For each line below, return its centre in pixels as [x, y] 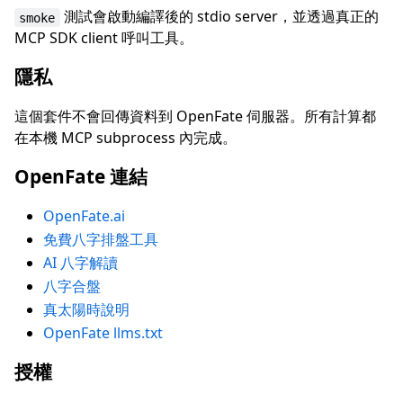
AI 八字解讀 [81, 263]
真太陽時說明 [86, 310]
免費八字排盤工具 [101, 240]
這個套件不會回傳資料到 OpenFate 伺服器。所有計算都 [195, 116]
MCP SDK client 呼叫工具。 [104, 38]
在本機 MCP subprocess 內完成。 [125, 138]
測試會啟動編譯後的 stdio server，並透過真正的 [221, 17]
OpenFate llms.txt [103, 333]
